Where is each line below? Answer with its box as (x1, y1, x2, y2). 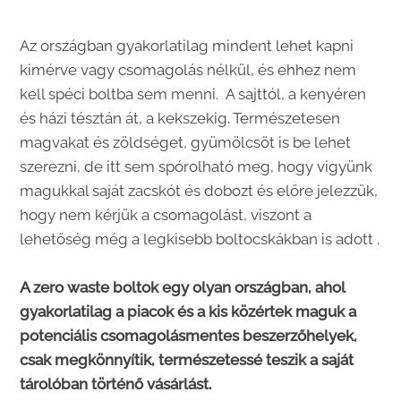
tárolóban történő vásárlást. (20, 374, 212, 393)
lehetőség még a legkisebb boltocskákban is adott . (20, 229, 380, 248)
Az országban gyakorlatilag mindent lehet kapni (20, 36, 354, 55)
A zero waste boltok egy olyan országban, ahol (20, 277, 346, 296)
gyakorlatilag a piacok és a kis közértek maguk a (20, 302, 357, 320)
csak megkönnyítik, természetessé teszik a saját (20, 350, 354, 369)
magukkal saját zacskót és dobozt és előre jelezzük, (20, 181, 379, 200)
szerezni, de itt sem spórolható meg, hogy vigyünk (20, 157, 373, 175)
